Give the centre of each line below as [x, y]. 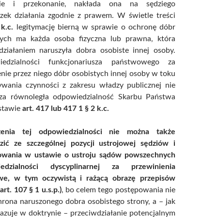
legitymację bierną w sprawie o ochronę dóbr [96, 27]
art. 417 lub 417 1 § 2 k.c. [66, 108]
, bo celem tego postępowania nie [118, 190]
